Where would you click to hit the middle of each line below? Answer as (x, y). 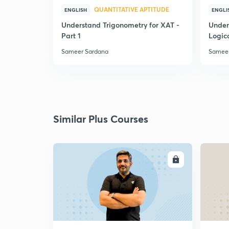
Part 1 (71, 36)
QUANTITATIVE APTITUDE (132, 9)
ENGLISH (76, 10)
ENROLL (156, 159)
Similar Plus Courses (101, 119)
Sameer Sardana (85, 51)
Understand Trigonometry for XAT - (120, 25)
